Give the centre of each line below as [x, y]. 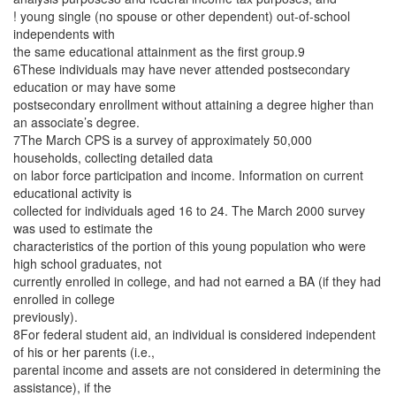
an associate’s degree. [76, 122]
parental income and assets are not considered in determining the [197, 369]
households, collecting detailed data [113, 157]
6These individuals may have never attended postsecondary [182, 69]
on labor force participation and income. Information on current [188, 175]
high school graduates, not [88, 263]
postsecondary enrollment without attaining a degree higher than [194, 104]
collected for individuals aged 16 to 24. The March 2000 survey [189, 210]
